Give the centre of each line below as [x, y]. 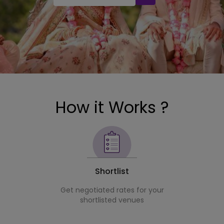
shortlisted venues [112, 200]
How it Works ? [112, 107]
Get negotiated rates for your [112, 190]
